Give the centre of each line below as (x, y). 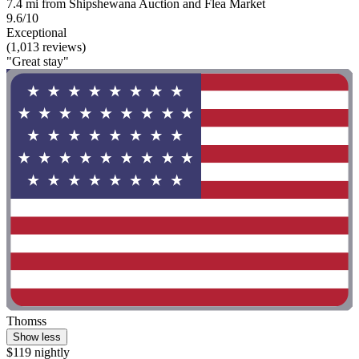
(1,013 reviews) (46, 46)
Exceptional (36, 32)
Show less (37, 337)
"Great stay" (38, 61)
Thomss (26, 321)
